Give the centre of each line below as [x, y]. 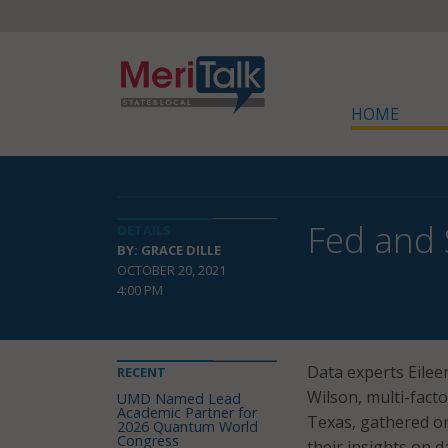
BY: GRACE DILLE [169, 250]
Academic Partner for [187, 412]
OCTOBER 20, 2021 [171, 270]
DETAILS [144, 230]
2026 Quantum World [187, 426]
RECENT [141, 372]
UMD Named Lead [179, 398]
